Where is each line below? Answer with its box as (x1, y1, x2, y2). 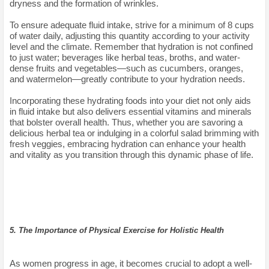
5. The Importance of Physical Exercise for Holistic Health (10, 225, 224, 235)
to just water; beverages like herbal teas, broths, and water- (10, 52, 240, 62)
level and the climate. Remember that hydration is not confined (10, 41, 253, 52)
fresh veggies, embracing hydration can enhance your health (10, 138, 246, 149)
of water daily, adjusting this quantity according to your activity (10, 30, 250, 41)
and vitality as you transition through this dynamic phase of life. (10, 149, 256, 160)
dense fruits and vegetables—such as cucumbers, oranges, (10, 62, 243, 73)
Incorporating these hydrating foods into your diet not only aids (10, 95, 251, 106)
